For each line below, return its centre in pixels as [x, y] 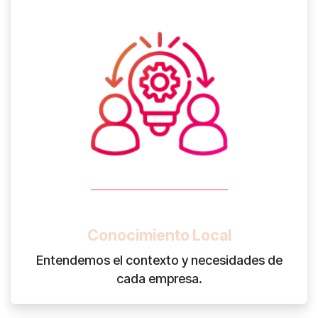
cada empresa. [159, 279]
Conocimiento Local [159, 235]
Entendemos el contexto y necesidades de [159, 261]
